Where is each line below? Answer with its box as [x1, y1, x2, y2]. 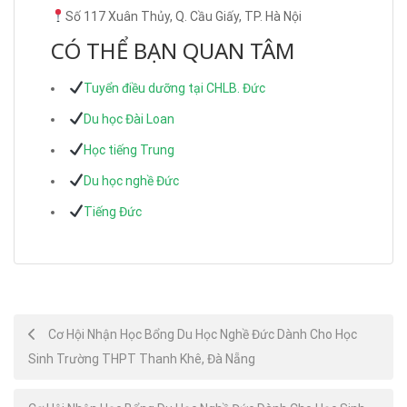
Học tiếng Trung [83, 143, 174, 158]
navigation [13, 359, 120, 390]
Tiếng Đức [83, 204, 142, 220]
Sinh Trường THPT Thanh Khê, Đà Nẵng [28, 352, 255, 367]
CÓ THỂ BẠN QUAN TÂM [51, 35, 295, 66]
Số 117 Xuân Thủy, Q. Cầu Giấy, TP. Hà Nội [65, 9, 302, 25]
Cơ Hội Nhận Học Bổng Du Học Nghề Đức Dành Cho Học [45, 327, 357, 342]
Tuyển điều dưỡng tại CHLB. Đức [83, 81, 265, 96]
